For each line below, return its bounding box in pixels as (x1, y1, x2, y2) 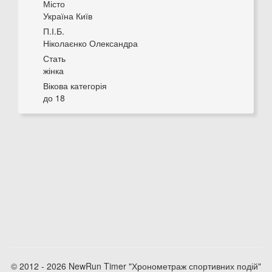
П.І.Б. (43, 25, 64, 37)
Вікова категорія (43, 80, 107, 92)
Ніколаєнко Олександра (43, 37, 138, 49)
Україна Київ (43, 10, 92, 22)
